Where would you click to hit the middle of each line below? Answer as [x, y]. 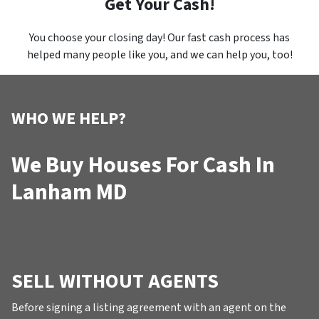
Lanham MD [69, 192]
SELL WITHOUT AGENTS [115, 281]
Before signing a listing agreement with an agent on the [149, 307]
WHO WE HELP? [69, 118]
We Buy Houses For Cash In [143, 165]
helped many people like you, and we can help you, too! [159, 54]
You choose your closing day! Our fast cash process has [159, 37]
